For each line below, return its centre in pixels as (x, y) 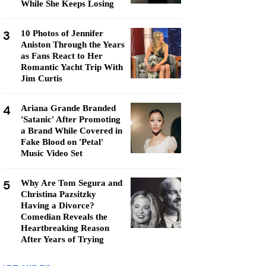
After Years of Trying (62, 239)
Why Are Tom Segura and (72, 183)
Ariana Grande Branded (68, 108)
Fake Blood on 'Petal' (62, 142)
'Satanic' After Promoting (71, 119)
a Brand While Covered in (72, 131)
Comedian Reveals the (64, 217)
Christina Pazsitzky (58, 194)
